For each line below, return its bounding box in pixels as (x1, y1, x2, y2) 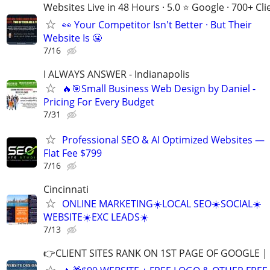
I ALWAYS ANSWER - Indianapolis (43, 67, 190, 81)
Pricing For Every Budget (43, 95, 154, 109)
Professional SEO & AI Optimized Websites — (62, 133, 265, 146)
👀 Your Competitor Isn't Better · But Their (62, 18, 252, 32)
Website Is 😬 (43, 31, 102, 45)
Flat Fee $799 (43, 146, 102, 160)
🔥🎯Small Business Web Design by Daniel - (62, 82, 256, 96)
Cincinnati (43, 182, 89, 196)
